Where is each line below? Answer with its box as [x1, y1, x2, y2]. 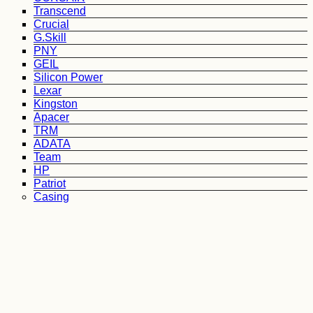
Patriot [34, 177, 66, 189]
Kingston [34, 98, 78, 110]
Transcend [34, 5, 86, 17]
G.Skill [34, 31, 66, 43]
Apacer [34, 111, 69, 123]
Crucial [34, 18, 69, 30]
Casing [34, 191, 69, 203]
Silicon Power [34, 71, 103, 83]
